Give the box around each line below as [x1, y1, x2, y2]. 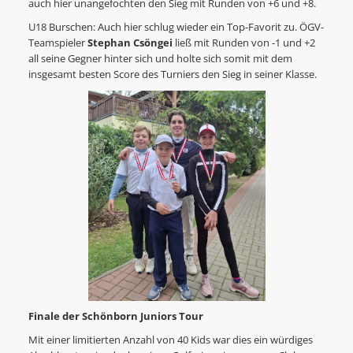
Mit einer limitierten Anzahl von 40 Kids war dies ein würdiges [28, 333, 313, 347]
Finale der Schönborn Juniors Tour [28, 310, 203, 324]
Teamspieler [28, 36, 87, 50]
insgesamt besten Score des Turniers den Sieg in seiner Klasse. [28, 68, 321, 82]
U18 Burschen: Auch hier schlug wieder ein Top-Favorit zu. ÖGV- [28, 20, 324, 35]
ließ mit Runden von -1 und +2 [174, 36, 315, 50]
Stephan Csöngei [87, 36, 175, 50]
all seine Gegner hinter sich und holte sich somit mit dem [28, 52, 292, 66]
